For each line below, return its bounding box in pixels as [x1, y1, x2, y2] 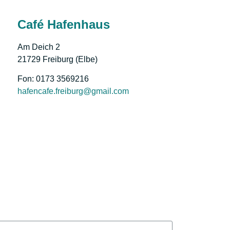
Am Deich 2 [17, 43, 60, 52]
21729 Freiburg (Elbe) [17, 55, 98, 64]
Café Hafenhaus [17, 17, 110, 32]
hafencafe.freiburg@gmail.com [17, 87, 129, 96]
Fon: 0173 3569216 [17, 74, 89, 84]
